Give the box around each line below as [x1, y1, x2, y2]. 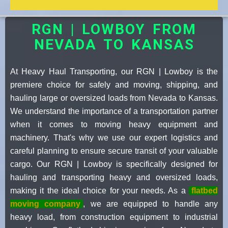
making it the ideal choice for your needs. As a [10, 186, 189, 195]
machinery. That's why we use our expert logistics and [10, 133, 218, 142]
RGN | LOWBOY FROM [32, 20, 196, 38]
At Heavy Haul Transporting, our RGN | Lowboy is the [10, 67, 218, 76]
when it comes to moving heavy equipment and [10, 120, 218, 129]
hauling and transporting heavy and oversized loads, [10, 173, 218, 182]
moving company [10, 199, 81, 208]
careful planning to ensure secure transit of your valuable [10, 146, 218, 155]
